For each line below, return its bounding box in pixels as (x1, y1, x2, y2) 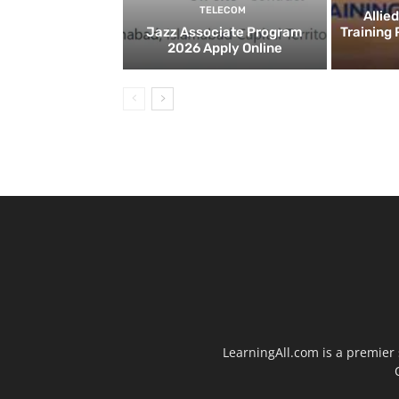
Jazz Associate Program (146, 24, 304, 41)
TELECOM (199, 4, 246, 17)
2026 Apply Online (167, 40, 282, 57)
